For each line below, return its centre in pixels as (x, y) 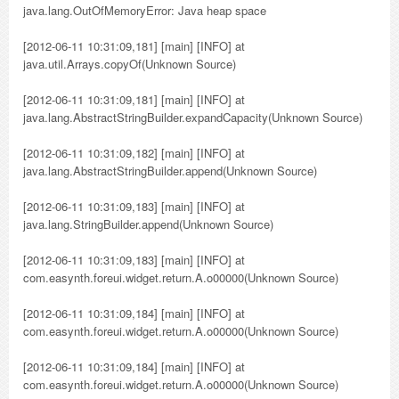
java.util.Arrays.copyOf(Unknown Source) (130, 64)
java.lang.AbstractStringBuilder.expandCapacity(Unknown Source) (193, 117)
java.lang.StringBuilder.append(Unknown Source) (148, 224)
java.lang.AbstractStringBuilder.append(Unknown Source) (170, 171)
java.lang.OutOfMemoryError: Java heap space (145, 10)
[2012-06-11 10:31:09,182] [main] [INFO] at (134, 153)
